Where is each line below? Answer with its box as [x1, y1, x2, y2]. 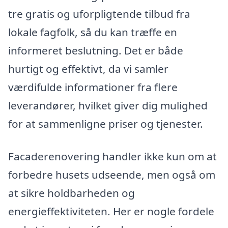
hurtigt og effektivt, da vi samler [8, 62, 168, 76]
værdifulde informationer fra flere [8, 80, 178, 95]
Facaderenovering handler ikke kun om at [8, 149, 217, 164]
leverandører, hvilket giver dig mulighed [8, 98, 208, 113]
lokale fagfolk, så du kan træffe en [8, 25, 177, 40]
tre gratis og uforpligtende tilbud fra [8, 7, 190, 21]
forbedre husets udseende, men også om [8, 167, 215, 182]
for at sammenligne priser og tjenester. [8, 117, 203, 131]
